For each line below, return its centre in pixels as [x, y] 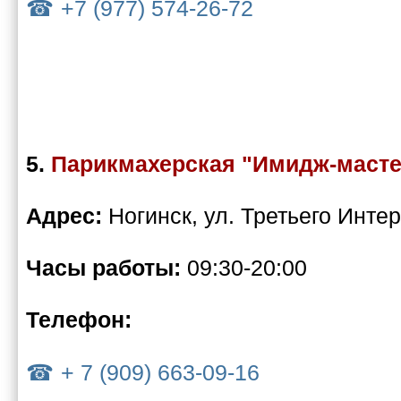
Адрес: [67, 216]
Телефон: [79, 320]
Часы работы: [107, 268]
